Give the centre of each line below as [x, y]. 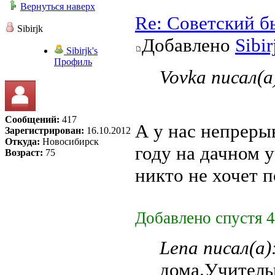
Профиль [73, 62]
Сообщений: [32, 120]
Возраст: [24, 153]
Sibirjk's [81, 51]
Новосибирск [69, 142]
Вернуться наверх [58, 7]
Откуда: [22, 142]
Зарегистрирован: [45, 131]
